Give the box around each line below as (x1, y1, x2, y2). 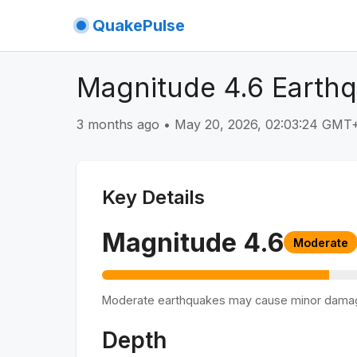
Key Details (102, 185, 205, 209)
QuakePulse (92, 16, 185, 35)
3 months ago (76, 116, 159, 132)
